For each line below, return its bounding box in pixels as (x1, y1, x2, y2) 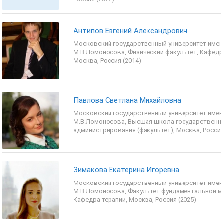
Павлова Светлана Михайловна (74, 96, 181, 105)
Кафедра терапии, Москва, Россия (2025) (74, 196, 196, 203)
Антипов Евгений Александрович (74, 26, 187, 35)
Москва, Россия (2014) (74, 57, 141, 64)
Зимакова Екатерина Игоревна (74, 165, 179, 174)
